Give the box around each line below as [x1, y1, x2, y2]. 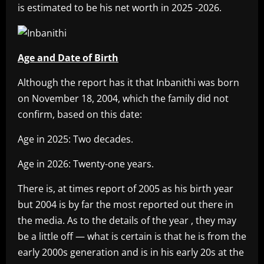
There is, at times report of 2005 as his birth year [18, 182, 233, 196]
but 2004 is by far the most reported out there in [18, 198, 233, 212]
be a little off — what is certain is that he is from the [18, 230, 246, 243]
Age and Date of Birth [18, 51, 118, 65]
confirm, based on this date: [18, 108, 142, 121]
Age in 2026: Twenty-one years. [18, 157, 154, 171]
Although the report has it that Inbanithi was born [18, 76, 239, 90]
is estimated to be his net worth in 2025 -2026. [18, 1, 222, 14]
